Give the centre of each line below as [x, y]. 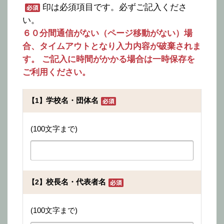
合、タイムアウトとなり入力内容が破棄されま [112, 46]
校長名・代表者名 [76, 182]
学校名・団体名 [72, 100]
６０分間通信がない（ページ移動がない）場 [107, 33]
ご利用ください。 [56, 72]
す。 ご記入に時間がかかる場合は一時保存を [109, 59]
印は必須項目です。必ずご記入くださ [115, 7]
